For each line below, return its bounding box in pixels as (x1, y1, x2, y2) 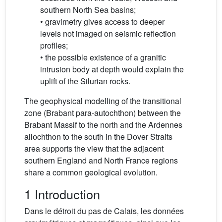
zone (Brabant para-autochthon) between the (24, 107, 181, 119)
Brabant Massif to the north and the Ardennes (24, 119, 182, 131)
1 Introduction (24, 185, 100, 203)
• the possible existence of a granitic (40, 52, 166, 63)
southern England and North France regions (24, 155, 178, 166)
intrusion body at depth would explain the (40, 63, 184, 75)
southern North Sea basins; (40, 4, 136, 16)
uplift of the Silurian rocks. (40, 75, 130, 87)
